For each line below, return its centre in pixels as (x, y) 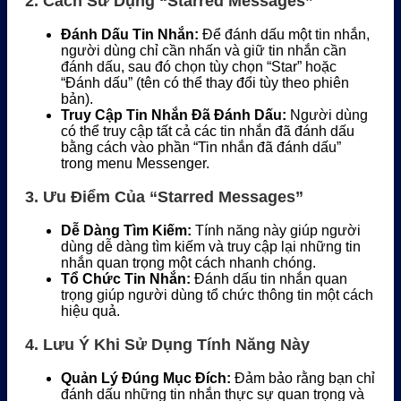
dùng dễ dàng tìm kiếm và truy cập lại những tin (211, 247)
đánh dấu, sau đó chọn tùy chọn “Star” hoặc (199, 67)
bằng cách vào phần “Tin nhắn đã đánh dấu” (201, 148)
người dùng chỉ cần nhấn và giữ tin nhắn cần (204, 51)
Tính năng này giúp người (276, 231)
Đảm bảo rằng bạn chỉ (303, 379)
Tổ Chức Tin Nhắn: (126, 279)
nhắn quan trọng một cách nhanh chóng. (188, 263)
